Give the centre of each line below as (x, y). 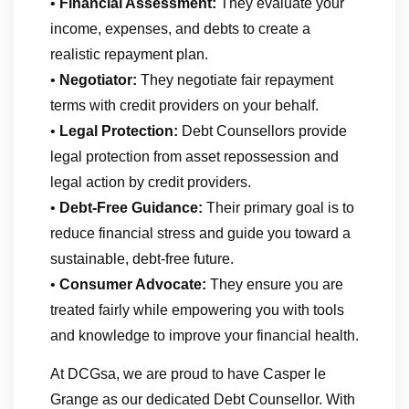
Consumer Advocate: (133, 285)
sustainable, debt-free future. (142, 259)
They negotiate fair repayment (235, 80)
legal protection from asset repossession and (194, 157)
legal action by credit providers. (151, 183)
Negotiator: (98, 80)
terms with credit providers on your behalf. (184, 106)
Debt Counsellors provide (262, 131)
